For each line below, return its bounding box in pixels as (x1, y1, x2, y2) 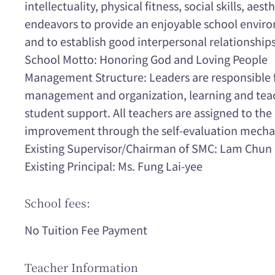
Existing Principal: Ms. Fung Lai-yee (25, 157, 203, 174)
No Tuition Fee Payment (25, 222, 147, 238)
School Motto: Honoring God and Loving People (25, 50, 268, 67)
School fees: (25, 195, 90, 211)
